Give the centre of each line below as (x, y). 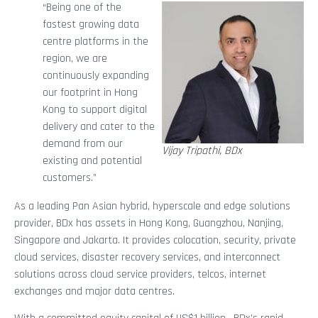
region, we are (75, 58)
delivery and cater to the (99, 126)
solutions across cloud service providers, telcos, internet (140, 274)
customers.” (70, 177)
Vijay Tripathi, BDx (202, 151)
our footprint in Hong (90, 92)
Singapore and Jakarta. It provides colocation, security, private (155, 240)
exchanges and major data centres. (94, 291)
